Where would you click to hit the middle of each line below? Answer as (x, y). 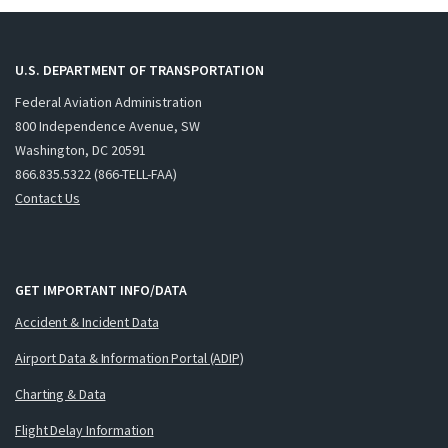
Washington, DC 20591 (80, 149)
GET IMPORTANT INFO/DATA (101, 289)
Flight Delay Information (84, 429)
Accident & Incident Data (87, 321)
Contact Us (47, 197)
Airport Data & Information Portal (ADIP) (129, 357)
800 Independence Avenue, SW (107, 125)
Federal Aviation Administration (108, 101)
